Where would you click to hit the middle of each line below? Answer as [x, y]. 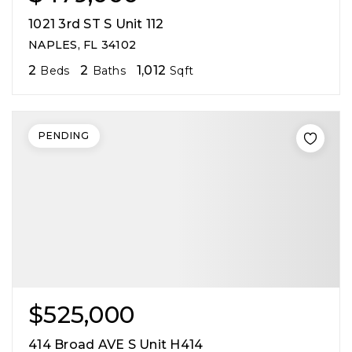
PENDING [64, 135]
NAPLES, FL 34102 [82, 44]
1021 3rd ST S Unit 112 [96, 24]
